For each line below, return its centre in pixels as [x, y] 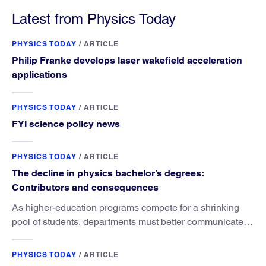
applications [39, 74]
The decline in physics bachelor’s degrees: [108, 173]
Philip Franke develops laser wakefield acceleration [127, 60]
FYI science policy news [66, 123]
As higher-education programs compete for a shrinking [126, 207]
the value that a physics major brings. [90, 236]
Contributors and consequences [85, 187]
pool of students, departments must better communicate [128, 221]
